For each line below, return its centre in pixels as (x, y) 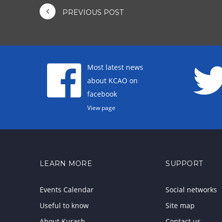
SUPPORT (184, 164)
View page (101, 108)
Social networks (192, 190)
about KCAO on (112, 81)
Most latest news (115, 67)
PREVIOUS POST (92, 12)
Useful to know (64, 206)
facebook (102, 94)
